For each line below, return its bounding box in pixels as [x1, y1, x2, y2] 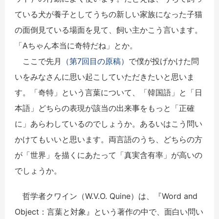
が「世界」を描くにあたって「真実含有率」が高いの [15, 150, 202, 160]
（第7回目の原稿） [62, 56, 129, 66]
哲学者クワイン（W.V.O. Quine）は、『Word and [15, 191, 197, 201]
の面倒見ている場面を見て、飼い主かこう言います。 [15, 24, 202, 35]
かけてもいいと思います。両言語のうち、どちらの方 [15, 134, 202, 144]
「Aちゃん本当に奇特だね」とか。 [15, 40, 137, 50]
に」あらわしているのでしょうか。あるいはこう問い [15, 118, 202, 129]
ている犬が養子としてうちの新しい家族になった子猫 [15, 9, 202, 19]
